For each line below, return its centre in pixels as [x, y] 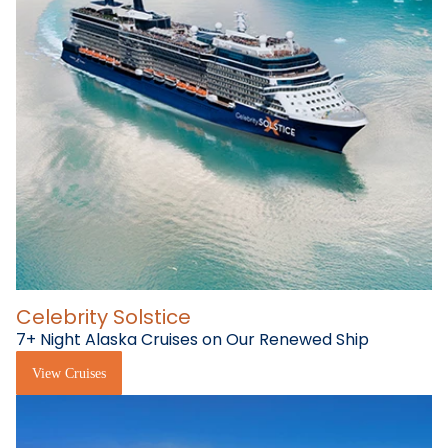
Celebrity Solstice [103, 317]
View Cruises [69, 373]
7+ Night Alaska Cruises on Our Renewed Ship [192, 340]
